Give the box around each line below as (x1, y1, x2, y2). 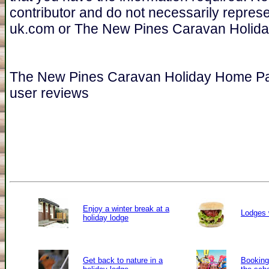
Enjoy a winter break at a (83, 204, 169, 213)
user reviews (10, 85, 89, 101)
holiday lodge (83, 213, 128, 222)
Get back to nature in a (83, 255, 163, 265)
